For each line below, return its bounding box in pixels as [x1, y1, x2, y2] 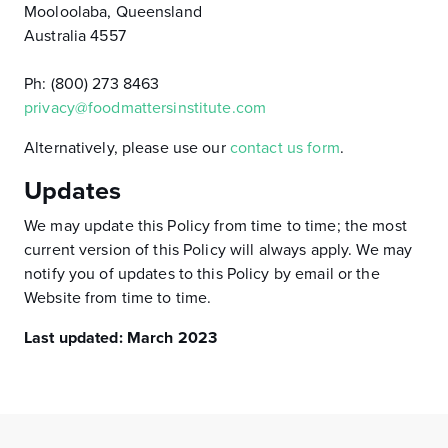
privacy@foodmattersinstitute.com [24, 98, 267, 118]
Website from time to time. [24, 288, 212, 308]
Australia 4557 [24, 26, 126, 46]
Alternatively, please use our [24, 138, 230, 158]
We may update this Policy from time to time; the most [24, 216, 407, 236]
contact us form [229, 138, 340, 158]
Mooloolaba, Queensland [24, 2, 202, 22]
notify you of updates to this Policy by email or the [24, 264, 380, 284]
